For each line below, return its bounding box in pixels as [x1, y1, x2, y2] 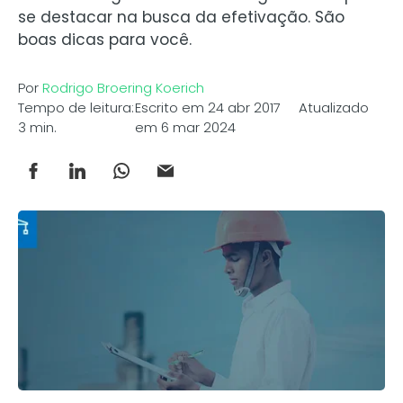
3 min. [18, 118, 57, 138]
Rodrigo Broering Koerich [42, 78, 204, 98]
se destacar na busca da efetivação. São [18, 6, 345, 29]
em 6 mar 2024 [135, 118, 237, 138]
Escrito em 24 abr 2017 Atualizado [135, 98, 370, 118]
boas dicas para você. [18, 29, 192, 51]
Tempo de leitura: [18, 98, 134, 118]
